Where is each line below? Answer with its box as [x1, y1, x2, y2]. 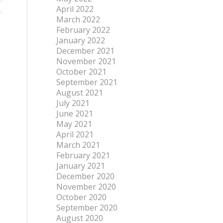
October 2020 [56, 192, 107, 203]
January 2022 [56, 35, 106, 46]
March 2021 [56, 139, 101, 150]
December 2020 [56, 171, 115, 182]
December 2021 [56, 45, 115, 56]
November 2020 [56, 181, 116, 192]
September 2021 [56, 77, 118, 88]
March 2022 [56, 14, 101, 25]
